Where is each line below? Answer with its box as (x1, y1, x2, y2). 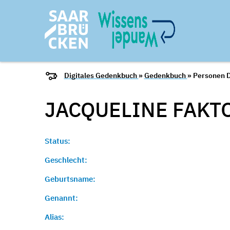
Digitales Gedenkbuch (64, 71, 139, 81)
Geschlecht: (45, 155, 87, 165)
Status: (45, 136, 70, 146)
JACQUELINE (45, 96, 172, 123)
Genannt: (45, 193, 78, 203)
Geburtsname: (45, 174, 95, 184)
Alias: (45, 212, 64, 222)
